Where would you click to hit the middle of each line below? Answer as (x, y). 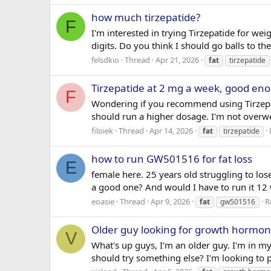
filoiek (102, 130)
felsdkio (105, 60)
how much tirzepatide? (146, 18)
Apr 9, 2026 (170, 201)
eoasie (103, 201)
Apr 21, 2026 (177, 60)
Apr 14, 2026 (171, 130)
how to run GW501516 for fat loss (172, 159)
